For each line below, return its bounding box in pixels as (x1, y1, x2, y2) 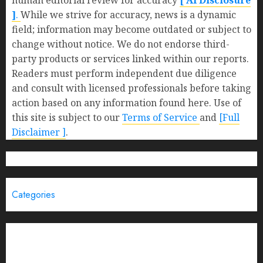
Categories (12, 188, 55, 201)
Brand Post (12, 224, 61, 237)
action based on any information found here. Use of (12, 96, 241, 109)
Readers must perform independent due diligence (12, 67, 237, 80)
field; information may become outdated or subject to (12, 23, 251, 36)
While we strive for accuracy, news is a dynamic (21, 8, 236, 21)
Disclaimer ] (12, 126, 66, 139)
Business (12, 238, 50, 251)
